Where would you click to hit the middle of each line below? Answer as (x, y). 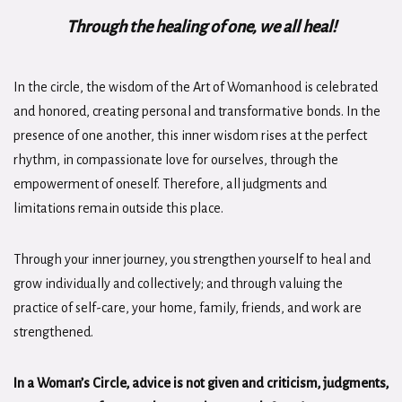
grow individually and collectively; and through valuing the (178, 284)
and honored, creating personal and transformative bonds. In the (197, 111)
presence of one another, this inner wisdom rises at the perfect (190, 135)
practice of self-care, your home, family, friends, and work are (188, 308)
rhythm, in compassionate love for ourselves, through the (176, 160)
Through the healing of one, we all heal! (201, 27)
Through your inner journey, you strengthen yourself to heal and (192, 259)
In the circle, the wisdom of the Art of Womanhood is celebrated (196, 87)
